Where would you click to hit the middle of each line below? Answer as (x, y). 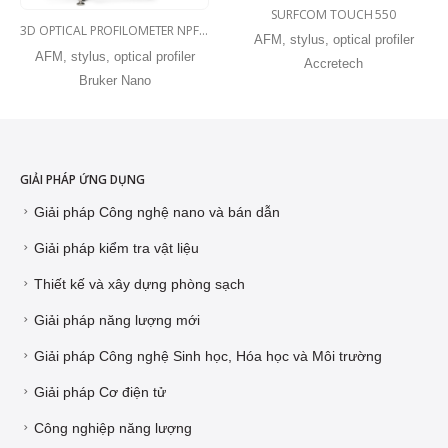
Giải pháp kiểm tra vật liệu (116, 247)
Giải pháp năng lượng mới (117, 319)
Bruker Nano (114, 81)
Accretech (333, 64)
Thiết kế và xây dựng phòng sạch (139, 283)
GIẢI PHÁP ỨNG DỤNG (82, 178)
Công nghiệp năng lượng (113, 427)
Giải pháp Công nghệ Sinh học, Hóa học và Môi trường (208, 355)
